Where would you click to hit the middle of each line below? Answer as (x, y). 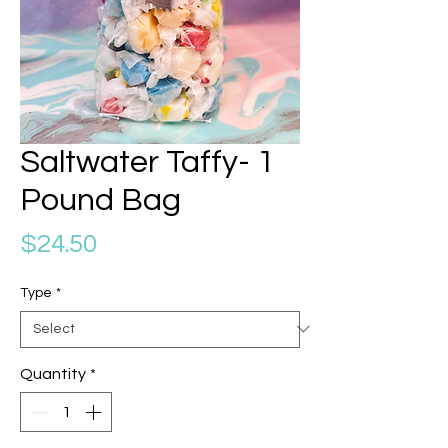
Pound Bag (100, 200)
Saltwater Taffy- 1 (147, 162)
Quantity (53, 373)
